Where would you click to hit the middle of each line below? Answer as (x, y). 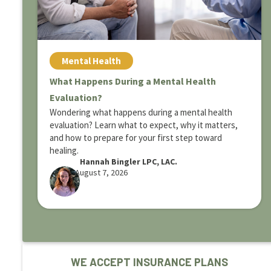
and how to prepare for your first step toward (136, 138)
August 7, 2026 (101, 172)
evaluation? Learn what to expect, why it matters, (144, 125)
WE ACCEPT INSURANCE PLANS (149, 262)
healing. (64, 150)
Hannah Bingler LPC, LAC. (129, 162)
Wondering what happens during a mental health (141, 112)
